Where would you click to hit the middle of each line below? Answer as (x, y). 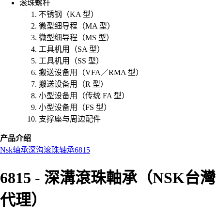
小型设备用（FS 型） (75, 107)
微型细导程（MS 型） (76, 38)
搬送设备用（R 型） (73, 84)
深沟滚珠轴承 (51, 150)
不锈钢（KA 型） (69, 14)
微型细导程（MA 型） (77, 26)
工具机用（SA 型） (72, 49)
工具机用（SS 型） (71, 61)
